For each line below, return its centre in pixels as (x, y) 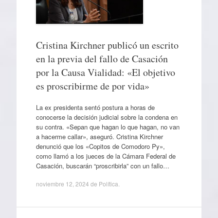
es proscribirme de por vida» (92, 86)
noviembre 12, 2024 (62, 184)
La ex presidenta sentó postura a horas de (95, 107)
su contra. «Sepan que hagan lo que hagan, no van (108, 127)
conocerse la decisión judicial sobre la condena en (107, 117)
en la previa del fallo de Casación (102, 59)
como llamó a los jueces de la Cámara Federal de (106, 156)
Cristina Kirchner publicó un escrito (107, 45)
